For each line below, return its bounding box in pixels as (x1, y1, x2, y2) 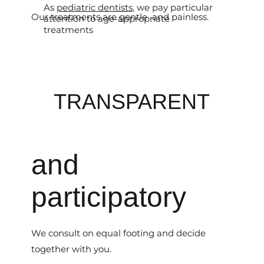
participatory (31, 181, 186, 213)
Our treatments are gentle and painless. (31, 11, 209, 22)
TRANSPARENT (54, 89, 210, 114)
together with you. (31, 243, 111, 255)
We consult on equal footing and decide (31, 227, 206, 239)
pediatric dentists (57, 2, 133, 14)
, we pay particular (133, 2, 213, 14)
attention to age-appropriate (44, 13, 170, 25)
